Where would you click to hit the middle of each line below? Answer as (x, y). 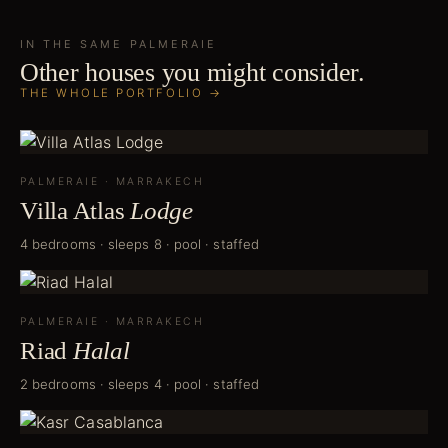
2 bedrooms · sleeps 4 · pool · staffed (140, 384)
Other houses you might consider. (192, 73)
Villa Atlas (72, 211)
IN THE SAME (75, 44)
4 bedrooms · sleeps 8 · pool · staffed (140, 244)
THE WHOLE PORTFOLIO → (121, 93)
